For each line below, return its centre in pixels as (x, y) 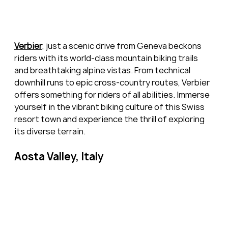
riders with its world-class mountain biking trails (107, 58)
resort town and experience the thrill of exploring (110, 119)
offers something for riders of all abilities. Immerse (112, 95)
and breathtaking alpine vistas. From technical (103, 70)
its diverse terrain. (50, 132)
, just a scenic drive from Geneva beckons (122, 46)
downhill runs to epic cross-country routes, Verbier (112, 83)
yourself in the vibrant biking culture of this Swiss (110, 107)
